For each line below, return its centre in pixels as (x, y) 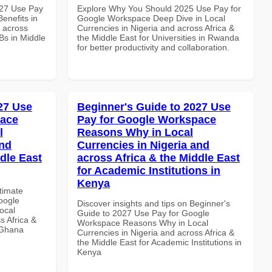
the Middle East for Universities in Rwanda (158, 37)
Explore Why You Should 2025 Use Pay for (159, 8)
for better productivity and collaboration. (153, 47)
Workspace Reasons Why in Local (143, 223)
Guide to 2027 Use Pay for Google (143, 213)
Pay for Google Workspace (147, 119)
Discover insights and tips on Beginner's (154, 203)
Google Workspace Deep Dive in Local (151, 18)
